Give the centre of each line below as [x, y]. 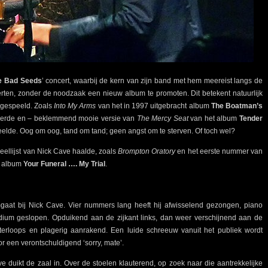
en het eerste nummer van [219, 152]
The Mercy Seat [162, 119]
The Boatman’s [237, 106]
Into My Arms [75, 106]
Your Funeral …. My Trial [64, 164]
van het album [214, 119]
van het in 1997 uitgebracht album [153, 106]
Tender [251, 119]
